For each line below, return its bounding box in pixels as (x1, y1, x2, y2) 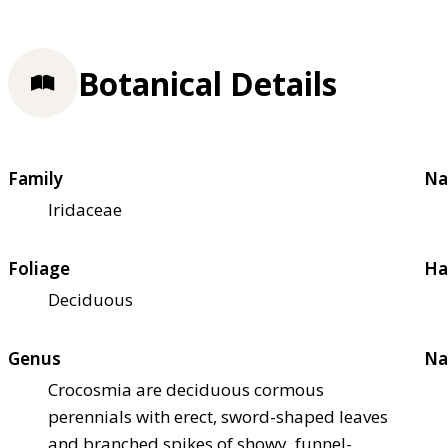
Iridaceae (48, 198, 122, 222)
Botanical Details (78, 61, 337, 105)
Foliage (8, 257, 70, 281)
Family (8, 167, 63, 191)
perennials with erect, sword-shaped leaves (48, 405, 388, 429)
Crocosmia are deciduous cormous (48, 378, 324, 402)
